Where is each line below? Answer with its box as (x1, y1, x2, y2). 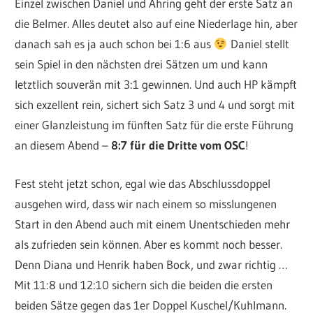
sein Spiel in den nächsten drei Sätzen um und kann (15, 57, 268, 72)
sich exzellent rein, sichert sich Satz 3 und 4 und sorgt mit (15, 97, 296, 112)
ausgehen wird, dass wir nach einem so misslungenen (15, 196, 277, 211)
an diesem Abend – (15, 138, 112, 153)
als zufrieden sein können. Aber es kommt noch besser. (15, 236, 283, 252)
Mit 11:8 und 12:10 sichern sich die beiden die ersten (15, 277, 273, 292)
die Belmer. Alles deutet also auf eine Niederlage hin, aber (15, 16, 298, 31)
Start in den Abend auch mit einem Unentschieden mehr (15, 216, 291, 231)
